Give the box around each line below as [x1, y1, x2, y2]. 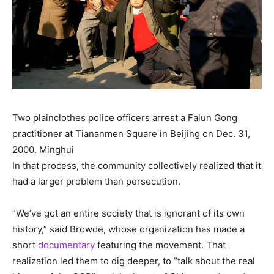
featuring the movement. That [95, 239, 226, 251]
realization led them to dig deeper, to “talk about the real [12, 254, 255, 267]
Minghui [39, 143, 74, 155]
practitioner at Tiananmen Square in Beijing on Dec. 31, [12, 127, 250, 139]
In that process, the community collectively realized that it [12, 159, 261, 171]
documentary [38, 239, 95, 251]
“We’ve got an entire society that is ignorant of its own [12, 207, 245, 219]
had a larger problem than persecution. [12, 175, 180, 187]
